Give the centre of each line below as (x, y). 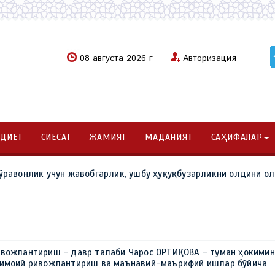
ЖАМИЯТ (108, 137)
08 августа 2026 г (118, 58)
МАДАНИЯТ (169, 137)
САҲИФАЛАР (237, 137)
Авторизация (210, 58)
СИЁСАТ (56, 137)
